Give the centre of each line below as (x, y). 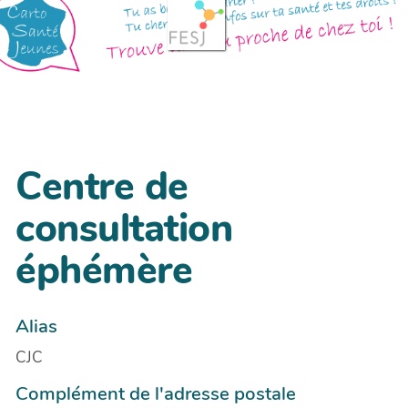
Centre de (102, 187)
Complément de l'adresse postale (156, 393)
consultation (124, 229)
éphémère (104, 271)
